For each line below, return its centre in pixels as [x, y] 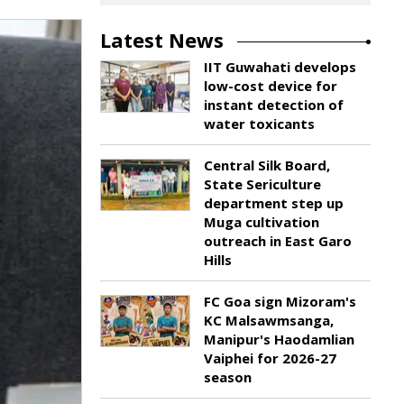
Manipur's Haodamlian [279, 339]
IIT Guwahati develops [280, 67]
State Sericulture [262, 184]
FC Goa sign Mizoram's [280, 301]
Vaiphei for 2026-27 [270, 358]
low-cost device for [271, 86]
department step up [274, 203]
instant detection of [274, 105]
